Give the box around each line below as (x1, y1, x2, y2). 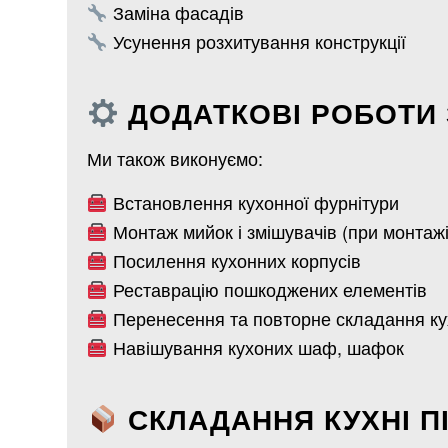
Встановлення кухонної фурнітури (107, 189, 399, 216)
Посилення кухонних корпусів (107, 247, 361, 274)
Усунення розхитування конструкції (107, 28, 406, 55)
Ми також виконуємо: (87, 144, 263, 171)
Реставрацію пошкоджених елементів (107, 276, 427, 303)
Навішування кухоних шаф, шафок (107, 334, 404, 361)
